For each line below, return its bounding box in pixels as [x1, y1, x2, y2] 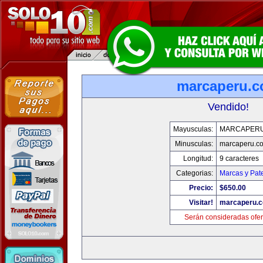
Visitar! [189, 198, 213, 207]
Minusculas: [175, 140, 213, 148]
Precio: [189, 184, 213, 192]
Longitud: [183, 154, 213, 163]
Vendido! [208, 101, 249, 113]
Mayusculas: [173, 125, 213, 133]
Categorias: [176, 169, 213, 177]
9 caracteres [220, 154, 259, 163]
